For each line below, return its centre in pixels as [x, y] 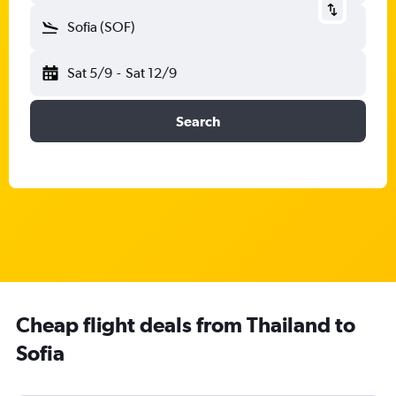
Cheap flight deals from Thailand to [186, 324]
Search [198, 121]
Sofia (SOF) [101, 27]
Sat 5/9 [90, 73]
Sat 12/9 [151, 73]
